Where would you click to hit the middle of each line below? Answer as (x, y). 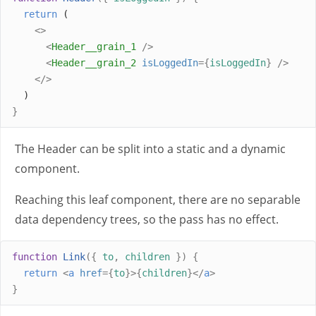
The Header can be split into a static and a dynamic (150, 149)
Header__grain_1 (94, 46)
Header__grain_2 (94, 62)
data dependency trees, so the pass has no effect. (147, 219)
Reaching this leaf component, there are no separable (158, 200)
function (35, 256)
